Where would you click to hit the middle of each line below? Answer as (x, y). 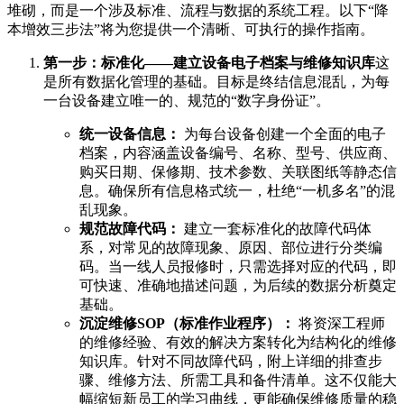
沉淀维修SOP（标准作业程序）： (187, 323)
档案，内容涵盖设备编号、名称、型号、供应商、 (238, 153)
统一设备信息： (130, 134)
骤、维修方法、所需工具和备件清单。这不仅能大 (238, 380)
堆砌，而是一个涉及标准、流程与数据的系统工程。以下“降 (198, 10)
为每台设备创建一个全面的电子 (283, 134)
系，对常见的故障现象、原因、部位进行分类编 (231, 248)
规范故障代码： (130, 229)
